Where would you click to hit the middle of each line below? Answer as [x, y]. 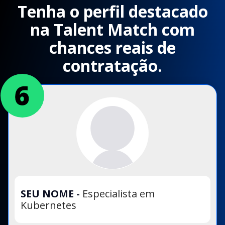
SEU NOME [48, 194]
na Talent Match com [113, 30]
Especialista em [119, 194]
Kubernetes [48, 205]
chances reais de [113, 48]
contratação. [113, 66]
